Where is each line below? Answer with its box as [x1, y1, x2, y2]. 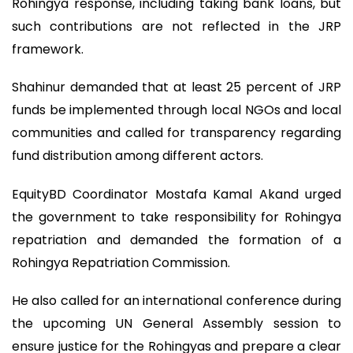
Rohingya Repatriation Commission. [12, 253, 230, 272]
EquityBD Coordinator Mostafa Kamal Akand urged [12, 184, 341, 203]
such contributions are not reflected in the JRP [12, 17, 341, 35]
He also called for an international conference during [12, 292, 341, 310]
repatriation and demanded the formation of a [12, 230, 341, 249]
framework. [12, 39, 84, 58]
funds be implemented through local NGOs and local [12, 101, 341, 120]
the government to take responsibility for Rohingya [12, 207, 341, 226]
